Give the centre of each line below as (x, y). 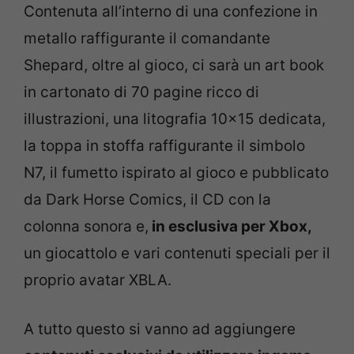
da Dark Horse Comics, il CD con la (147, 199)
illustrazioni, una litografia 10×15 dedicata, (175, 119)
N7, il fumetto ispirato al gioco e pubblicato (176, 172)
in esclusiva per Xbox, (230, 226)
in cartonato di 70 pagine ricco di (141, 92)
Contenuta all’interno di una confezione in (171, 11)
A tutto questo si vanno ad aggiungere (160, 329)
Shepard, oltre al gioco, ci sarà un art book (174, 65)
